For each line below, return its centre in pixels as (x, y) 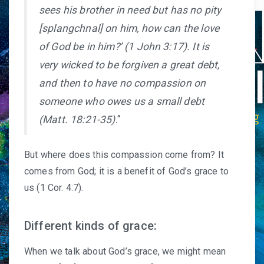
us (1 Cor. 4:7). (54, 188)
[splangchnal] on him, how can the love (129, 28)
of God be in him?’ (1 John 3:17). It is (124, 47)
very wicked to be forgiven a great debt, (129, 65)
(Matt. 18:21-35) (77, 120)
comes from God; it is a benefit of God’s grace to (126, 171)
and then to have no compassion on (123, 83)
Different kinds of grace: (90, 226)
